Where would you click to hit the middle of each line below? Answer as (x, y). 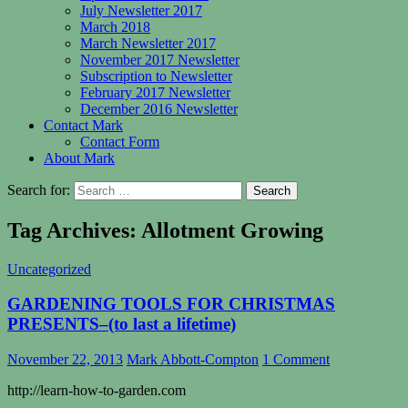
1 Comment (296, 360)
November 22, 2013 (65, 360)
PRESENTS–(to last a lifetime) (122, 324)
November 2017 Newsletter (160, 59)
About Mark (79, 158)
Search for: (39, 189)
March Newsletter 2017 (148, 43)
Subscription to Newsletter (156, 76)
